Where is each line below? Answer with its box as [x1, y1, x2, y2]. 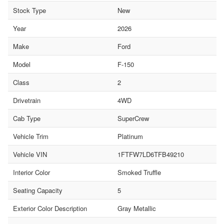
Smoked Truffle [117, 167, 161, 177]
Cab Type [13, 113, 40, 123]
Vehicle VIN [13, 149, 47, 159]
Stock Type [13, 5, 46, 15]
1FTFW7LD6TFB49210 [117, 149, 184, 159]
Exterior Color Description [13, 203, 87, 213]
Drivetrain [13, 95, 40, 105]
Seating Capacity [13, 185, 62, 195]
